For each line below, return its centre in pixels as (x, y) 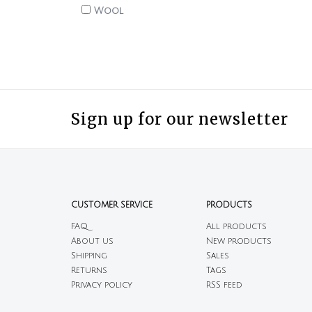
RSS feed (224, 285)
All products (236, 227)
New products (239, 241)
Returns (89, 271)
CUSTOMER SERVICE (112, 205)
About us (92, 241)
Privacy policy (102, 285)
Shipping (89, 256)
